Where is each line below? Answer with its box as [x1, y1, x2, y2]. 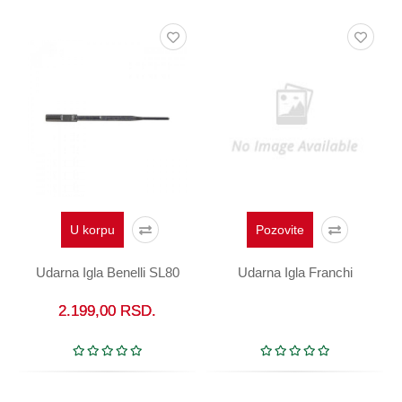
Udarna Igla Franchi [237, 264, 353, 280]
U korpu [69, 222, 115, 237]
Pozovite [255, 222, 304, 237]
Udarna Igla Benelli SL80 [35, 264, 179, 280]
